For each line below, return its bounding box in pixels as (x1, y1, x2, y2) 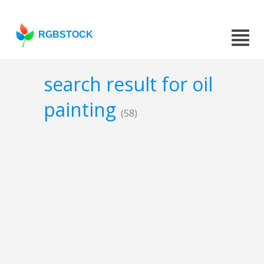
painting (44, 97, 121, 123)
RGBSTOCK (38, 29, 94, 39)
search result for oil (44, 71, 213, 97)
